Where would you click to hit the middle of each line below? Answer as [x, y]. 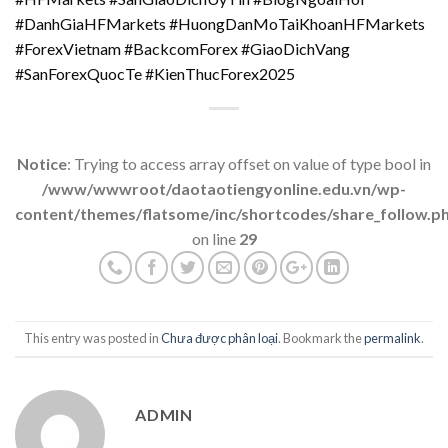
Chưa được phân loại [219, 338]
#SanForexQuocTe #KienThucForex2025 [155, 73]
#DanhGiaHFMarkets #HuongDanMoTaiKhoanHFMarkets [220, 23]
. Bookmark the [321, 338]
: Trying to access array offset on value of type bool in [249, 163]
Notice [42, 163]
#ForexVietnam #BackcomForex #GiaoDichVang [182, 48]
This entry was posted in [92, 338]
